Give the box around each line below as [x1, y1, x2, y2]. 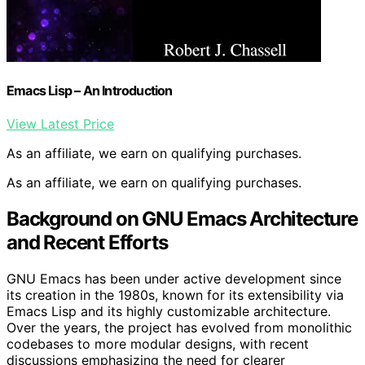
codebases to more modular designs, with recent [7, 336, 309, 353]
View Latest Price [7, 116, 114, 133]
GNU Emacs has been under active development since [7, 270, 341, 288]
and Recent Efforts [7, 231, 168, 255]
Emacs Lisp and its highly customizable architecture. [7, 303, 331, 320]
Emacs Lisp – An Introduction [7, 82, 173, 99]
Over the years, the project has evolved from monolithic [7, 319, 352, 336]
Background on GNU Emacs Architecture [7, 207, 358, 231]
